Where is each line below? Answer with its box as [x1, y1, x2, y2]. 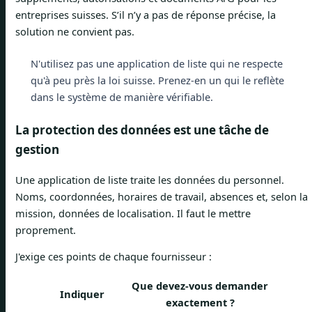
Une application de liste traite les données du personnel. [15, 172, 284, 187]
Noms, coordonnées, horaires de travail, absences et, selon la [15, 189, 308, 203]
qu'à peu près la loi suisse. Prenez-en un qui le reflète [30, 72, 284, 87]
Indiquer [60, 286, 104, 301]
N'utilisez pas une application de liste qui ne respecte [30, 56, 283, 70]
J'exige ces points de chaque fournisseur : [15, 249, 212, 264]
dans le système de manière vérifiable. [30, 89, 213, 104]
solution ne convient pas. [15, 24, 134, 38]
